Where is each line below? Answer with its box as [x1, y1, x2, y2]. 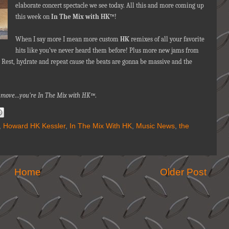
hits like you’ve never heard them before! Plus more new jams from [15, 46, 199, 54]
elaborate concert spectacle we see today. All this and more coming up [15, 1, 204, 9]
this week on [15, 12, 51, 20]
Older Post [160, 167, 207, 177]
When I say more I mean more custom [15, 35, 119, 43]
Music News [136, 122, 175, 130]
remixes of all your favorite [129, 35, 204, 43]
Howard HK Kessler [3, 122, 65, 130]
